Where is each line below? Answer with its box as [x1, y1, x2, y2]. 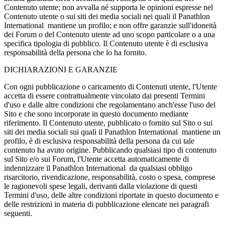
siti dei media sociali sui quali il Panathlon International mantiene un [4, 127, 220, 136]
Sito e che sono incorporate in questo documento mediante [4, 109, 188, 118]
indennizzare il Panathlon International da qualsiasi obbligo [4, 163, 192, 172]
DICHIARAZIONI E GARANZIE [4, 65, 118, 74]
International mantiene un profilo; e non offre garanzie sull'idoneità [4, 21, 216, 30]
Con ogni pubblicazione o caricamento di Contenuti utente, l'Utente [4, 82, 217, 91]
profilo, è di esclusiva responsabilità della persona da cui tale [4, 136, 194, 145]
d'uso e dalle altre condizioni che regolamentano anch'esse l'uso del [4, 100, 215, 109]
